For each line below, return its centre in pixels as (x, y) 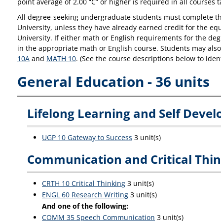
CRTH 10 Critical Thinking (84, 183)
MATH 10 (61, 58)
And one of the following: (85, 206)
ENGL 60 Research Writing (85, 195)
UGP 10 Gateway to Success (87, 137)
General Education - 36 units (113, 81)
